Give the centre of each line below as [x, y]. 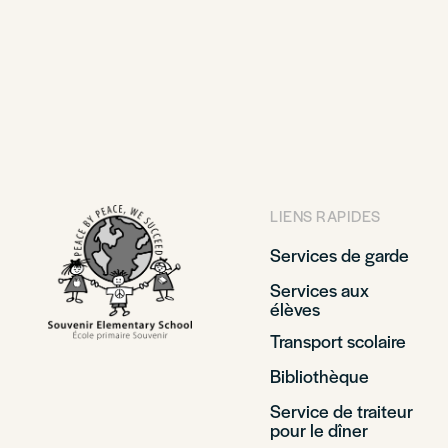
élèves [295, 308]
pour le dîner [319, 429]
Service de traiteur [341, 410]
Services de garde [339, 254]
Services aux [319, 289]
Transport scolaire [338, 340]
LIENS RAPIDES [325, 215]
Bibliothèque [319, 375]
